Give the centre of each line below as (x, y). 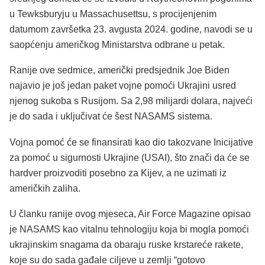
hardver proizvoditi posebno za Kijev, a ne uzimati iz (118, 173)
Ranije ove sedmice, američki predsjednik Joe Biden (119, 70)
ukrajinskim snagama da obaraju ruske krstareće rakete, (126, 245)
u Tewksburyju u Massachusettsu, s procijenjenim (113, 14)
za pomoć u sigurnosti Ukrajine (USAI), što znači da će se (130, 157)
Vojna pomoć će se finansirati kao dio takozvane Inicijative (131, 142)
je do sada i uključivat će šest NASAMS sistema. (111, 117)
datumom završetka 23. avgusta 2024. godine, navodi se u (131, 29)
